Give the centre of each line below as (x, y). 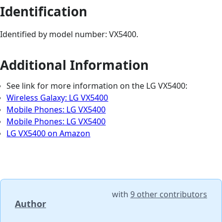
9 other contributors (169, 194)
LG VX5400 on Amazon (49, 133)
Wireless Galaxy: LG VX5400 (57, 97)
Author (30, 203)
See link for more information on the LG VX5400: (97, 85)
